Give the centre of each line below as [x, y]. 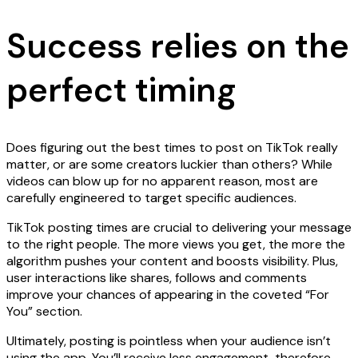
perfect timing [121, 89]
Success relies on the [178, 46]
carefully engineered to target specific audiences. [151, 198]
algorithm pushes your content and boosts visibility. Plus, [172, 261]
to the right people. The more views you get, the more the [176, 245]
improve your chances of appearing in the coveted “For [168, 295]
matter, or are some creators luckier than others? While [169, 165]
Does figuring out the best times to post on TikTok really [172, 148]
